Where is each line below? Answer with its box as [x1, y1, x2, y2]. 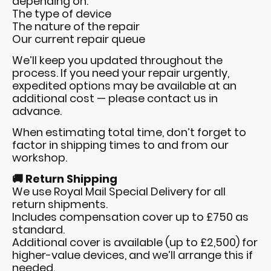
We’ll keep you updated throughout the [12, 53, 223, 68]
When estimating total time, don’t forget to [12, 125, 246, 140]
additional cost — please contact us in [12, 91, 218, 106]
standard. [12, 222, 65, 238]
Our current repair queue [12, 31, 145, 47]
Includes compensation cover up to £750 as [12, 209, 249, 225]
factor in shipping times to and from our [12, 137, 229, 153]
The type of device [12, 6, 111, 22]
